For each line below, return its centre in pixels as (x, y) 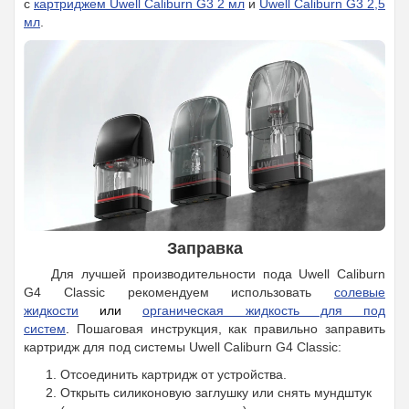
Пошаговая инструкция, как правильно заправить (231, 328)
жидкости (51, 310)
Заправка (204, 248)
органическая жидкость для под (264, 310)
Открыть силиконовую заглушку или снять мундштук (216, 392)
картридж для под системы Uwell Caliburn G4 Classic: (183, 346)
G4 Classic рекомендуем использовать (179, 292)
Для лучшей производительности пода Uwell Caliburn (218, 273)
